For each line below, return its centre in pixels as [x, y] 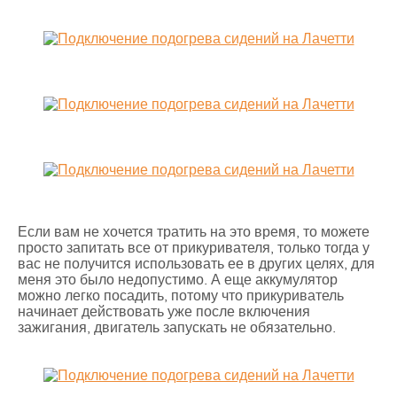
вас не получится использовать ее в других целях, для [196, 264]
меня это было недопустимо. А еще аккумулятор [178, 280]
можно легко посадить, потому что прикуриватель [181, 296]
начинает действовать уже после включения [164, 312]
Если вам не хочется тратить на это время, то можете [194, 232]
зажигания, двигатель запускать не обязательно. [177, 328]
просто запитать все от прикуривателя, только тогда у [194, 248]
